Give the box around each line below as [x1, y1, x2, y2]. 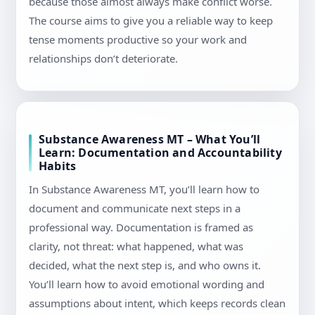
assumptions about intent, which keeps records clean [29, 296, 285, 311]
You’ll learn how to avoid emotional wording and [29, 277, 264, 292]
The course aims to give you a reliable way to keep [29, 13, 273, 28]
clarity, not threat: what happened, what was [29, 239, 243, 254]
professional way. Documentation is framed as [29, 220, 253, 235]
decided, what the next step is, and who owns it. [29, 258, 261, 273]
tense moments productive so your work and [29, 32, 247, 47]
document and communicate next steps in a [29, 201, 240, 216]
